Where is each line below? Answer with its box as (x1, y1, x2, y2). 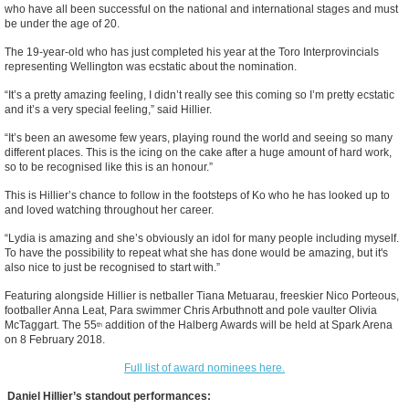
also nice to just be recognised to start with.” (5, 261, 220, 275)
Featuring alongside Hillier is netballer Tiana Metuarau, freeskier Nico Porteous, (5, 289, 399, 303)
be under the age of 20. (5, 17, 120, 31)
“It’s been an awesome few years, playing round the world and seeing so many (5, 131, 393, 145)
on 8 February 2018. (5, 333, 105, 347)
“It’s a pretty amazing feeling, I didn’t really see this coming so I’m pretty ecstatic (5, 89, 394, 102)
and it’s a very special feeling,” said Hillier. (5, 103, 212, 117)
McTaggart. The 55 (5, 319, 97, 332)
